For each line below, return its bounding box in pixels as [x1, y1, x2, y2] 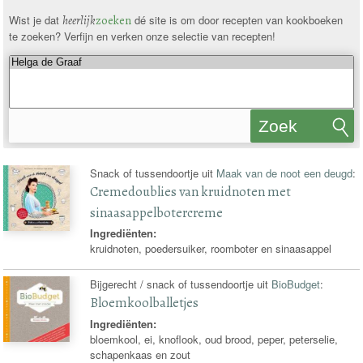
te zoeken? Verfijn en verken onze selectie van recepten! [8, 28, 275, 45]
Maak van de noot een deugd [216, 164, 353, 181]
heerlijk [62, 12, 96, 29]
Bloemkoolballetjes [90, 293, 199, 312]
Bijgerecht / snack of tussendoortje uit [90, 275, 272, 292]
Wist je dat [8, 12, 62, 28]
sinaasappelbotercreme [90, 203, 224, 222]
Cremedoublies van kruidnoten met [90, 181, 292, 201]
